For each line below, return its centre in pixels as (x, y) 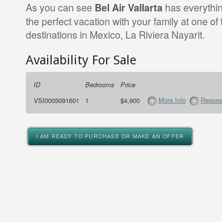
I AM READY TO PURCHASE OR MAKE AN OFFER (110, 136)
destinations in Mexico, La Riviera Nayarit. (115, 34)
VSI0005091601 (56, 100)
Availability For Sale (81, 60)
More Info (172, 100)
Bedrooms (100, 84)
